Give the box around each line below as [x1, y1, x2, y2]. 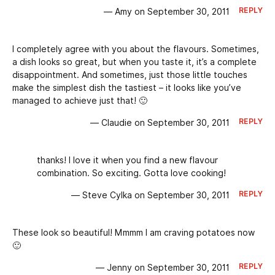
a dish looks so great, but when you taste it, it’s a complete [12, 57, 257, 68]
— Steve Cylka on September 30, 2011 [71, 190, 230, 201]
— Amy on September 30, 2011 [103, 7, 230, 17]
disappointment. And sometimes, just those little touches [12, 70, 247, 80]
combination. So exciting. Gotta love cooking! [37, 168, 226, 179]
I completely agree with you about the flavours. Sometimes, [12, 44, 259, 55]
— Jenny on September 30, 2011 [95, 263, 230, 273]
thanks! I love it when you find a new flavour [37, 155, 218, 166]
